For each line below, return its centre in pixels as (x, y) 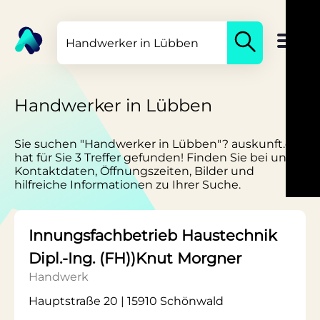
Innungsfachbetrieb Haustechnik (153, 235)
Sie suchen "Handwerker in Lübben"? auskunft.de (157, 144)
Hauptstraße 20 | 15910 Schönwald (126, 301)
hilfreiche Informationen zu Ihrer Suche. (127, 185)
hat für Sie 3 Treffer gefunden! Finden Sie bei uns (153, 157)
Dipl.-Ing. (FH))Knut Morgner (135, 258)
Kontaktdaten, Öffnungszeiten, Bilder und (134, 171)
